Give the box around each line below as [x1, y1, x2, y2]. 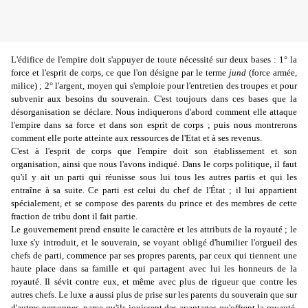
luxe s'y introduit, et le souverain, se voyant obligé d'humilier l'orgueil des [11, 237, 297, 248]
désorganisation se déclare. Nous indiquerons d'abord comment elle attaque [11, 107, 297, 118]
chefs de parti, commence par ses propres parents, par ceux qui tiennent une [11, 250, 297, 261]
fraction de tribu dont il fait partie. [11, 211, 137, 222]
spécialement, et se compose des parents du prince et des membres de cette [11, 198, 297, 209]
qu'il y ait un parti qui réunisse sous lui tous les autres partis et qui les [11, 172, 297, 183]
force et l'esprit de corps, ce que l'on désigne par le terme [11, 67, 229, 78]
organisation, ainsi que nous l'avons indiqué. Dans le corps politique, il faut [11, 159, 297, 170]
